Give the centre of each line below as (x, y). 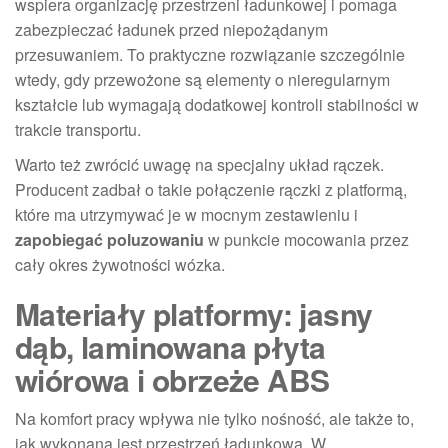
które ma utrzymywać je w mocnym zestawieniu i (186, 214)
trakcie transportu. (78, 129)
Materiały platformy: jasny (194, 313)
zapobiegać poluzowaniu (109, 239)
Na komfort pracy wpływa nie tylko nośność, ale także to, (214, 418)
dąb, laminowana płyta (170, 346)
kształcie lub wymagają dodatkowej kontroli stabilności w (217, 104)
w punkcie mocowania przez (306, 239)
